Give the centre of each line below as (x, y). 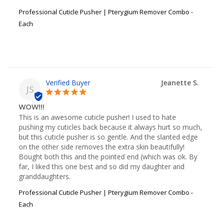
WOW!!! (32, 106)
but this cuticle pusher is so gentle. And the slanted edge (108, 137)
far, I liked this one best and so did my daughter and (102, 166)
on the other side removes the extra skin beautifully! (102, 147)
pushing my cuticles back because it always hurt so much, (110, 127)
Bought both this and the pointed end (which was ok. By (108, 156)
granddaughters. (45, 176)
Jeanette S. (180, 82)
